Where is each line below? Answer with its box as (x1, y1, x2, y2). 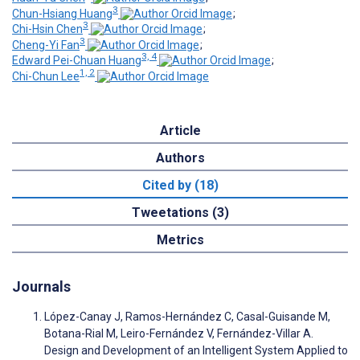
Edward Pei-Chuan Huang (12, 54, 141, 67)
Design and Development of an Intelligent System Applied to (44, 344, 348, 358)
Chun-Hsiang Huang (12, 6, 112, 20)
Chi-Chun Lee (12, 70, 80, 84)
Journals (12, 278, 71, 296)
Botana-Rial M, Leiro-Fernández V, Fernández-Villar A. (44, 327, 313, 341)
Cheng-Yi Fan (12, 38, 80, 51)
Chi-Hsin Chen (12, 22, 83, 36)
